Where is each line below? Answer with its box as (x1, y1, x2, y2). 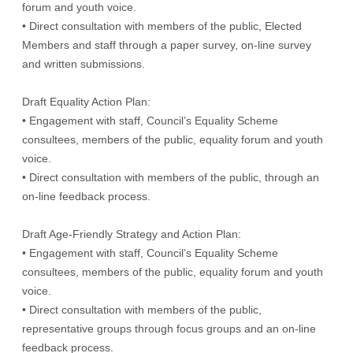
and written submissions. (22, 58, 145, 70)
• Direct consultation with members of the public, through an (22, 171, 319, 184)
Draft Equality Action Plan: (22, 95, 150, 108)
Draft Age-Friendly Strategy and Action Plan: (22, 228, 241, 240)
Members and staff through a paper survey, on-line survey (22, 39, 311, 51)
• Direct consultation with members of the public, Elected (22, 20, 302, 32)
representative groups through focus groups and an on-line (22, 322, 316, 335)
